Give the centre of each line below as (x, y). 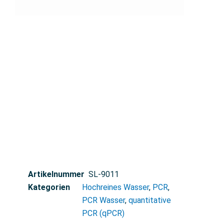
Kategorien (49, 187)
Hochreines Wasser (115, 187)
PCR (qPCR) (103, 213)
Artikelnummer (56, 174)
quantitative (150, 200)
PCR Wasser (103, 200)
